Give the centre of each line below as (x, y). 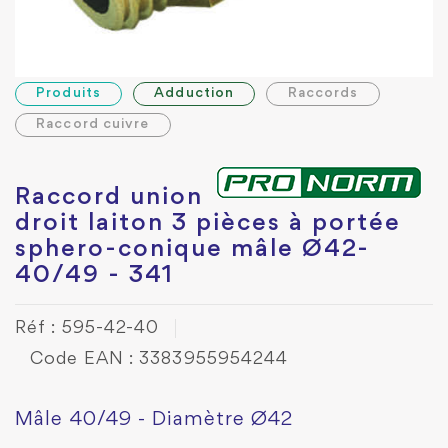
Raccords (323, 93)
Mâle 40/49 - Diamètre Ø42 (154, 420)
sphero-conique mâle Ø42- (192, 250)
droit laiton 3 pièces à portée (208, 224)
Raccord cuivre (93, 124)
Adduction (194, 93)
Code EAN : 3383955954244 (159, 359)
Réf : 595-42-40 (87, 328)
